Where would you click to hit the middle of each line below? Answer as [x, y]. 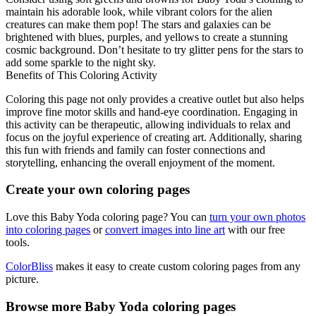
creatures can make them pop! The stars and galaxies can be [138, 24]
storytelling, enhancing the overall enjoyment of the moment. [140, 162]
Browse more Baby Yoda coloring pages [121, 306]
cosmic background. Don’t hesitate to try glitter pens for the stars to [154, 49]
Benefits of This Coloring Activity [81, 75]
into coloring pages [48, 230]
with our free [255, 230]
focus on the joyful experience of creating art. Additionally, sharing [154, 137]
